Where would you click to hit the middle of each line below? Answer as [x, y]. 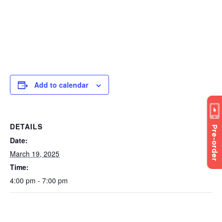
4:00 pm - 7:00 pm [39, 180]
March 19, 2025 [35, 154]
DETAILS [26, 126]
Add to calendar [61, 85]
